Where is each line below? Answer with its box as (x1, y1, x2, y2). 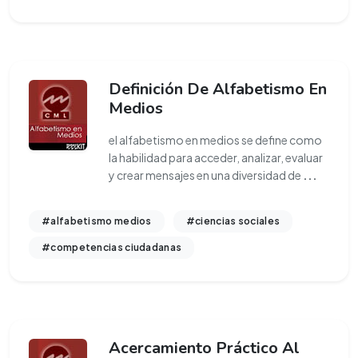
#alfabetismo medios (42, 215, 152, 227)
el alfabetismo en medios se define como (109, 133, 322, 147)
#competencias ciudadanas (42, 241, 182, 253)
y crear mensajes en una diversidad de (109, 168, 303, 182)
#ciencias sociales (185, 215, 280, 227)
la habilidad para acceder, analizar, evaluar (109, 150, 323, 165)
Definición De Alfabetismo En (109, 78, 327, 100)
